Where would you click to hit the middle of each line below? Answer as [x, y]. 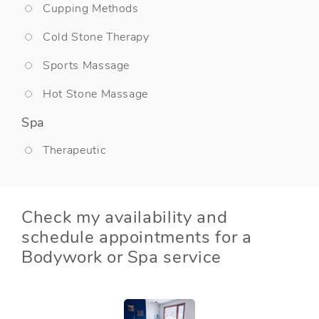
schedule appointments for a [137, 237]
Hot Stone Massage [96, 94]
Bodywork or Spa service [121, 257]
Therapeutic [75, 150]
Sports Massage [87, 65]
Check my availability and [125, 217]
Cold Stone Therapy [96, 37]
